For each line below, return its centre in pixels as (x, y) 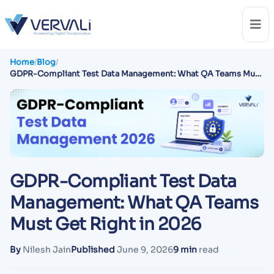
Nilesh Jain (46, 250)
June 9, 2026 (144, 250)
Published (93, 250)
